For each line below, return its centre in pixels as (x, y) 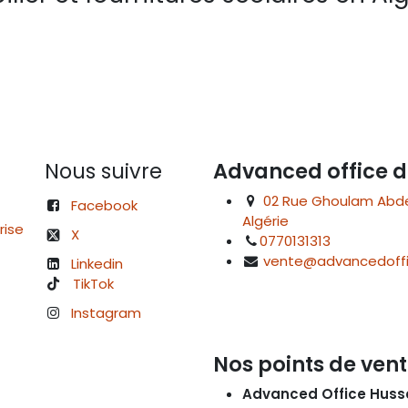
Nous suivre (103, 172)
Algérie (267, 221)
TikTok (94, 284)
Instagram (107, 313)
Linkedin (97, 264)
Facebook (105, 206)
